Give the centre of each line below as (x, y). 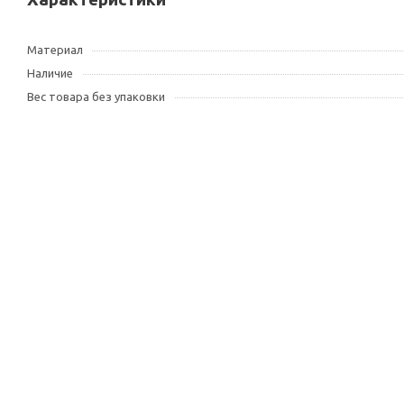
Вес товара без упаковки (96, 96)
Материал (55, 50)
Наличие (50, 73)
